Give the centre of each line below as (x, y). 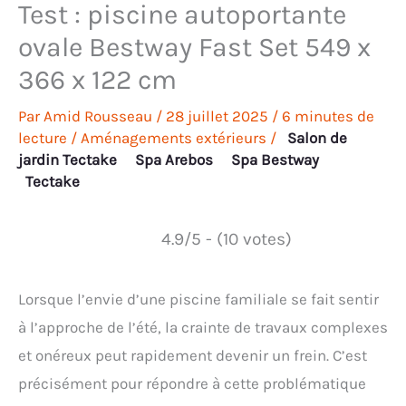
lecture (43, 138)
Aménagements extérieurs (174, 138)
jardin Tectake (68, 160)
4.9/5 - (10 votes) (226, 239)
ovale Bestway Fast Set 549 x (194, 48)
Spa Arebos (174, 160)
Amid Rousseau (100, 116)
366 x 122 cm (97, 80)
